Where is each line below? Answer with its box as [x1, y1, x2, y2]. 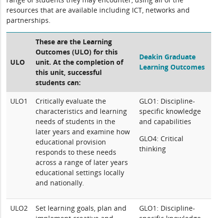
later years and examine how [36, 127, 130, 136]
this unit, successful [36, 68, 102, 77]
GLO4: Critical [139, 134, 184, 143]
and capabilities [139, 117, 192, 126]
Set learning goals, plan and [36, 203, 127, 213]
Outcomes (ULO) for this [36, 47, 118, 56]
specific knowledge [139, 107, 201, 116]
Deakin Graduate [139, 52, 196, 61]
